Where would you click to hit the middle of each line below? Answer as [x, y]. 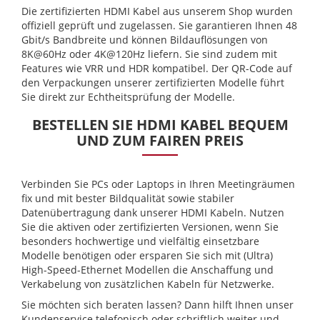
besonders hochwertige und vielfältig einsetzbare [140, 241]
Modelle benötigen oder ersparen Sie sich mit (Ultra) [147, 256]
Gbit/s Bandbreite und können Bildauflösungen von [145, 40]
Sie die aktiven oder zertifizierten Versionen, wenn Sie [150, 227]
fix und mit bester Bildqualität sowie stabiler [128, 199]
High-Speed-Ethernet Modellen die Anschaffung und [147, 270]
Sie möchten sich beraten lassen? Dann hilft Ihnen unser [157, 305]
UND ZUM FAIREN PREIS [160, 141]
